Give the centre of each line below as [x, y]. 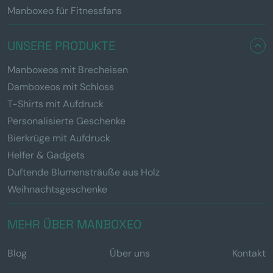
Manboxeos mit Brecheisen [68, 69]
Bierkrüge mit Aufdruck [59, 138]
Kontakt [249, 253]
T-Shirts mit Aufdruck [55, 104]
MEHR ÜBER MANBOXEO [74, 224]
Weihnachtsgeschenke [57, 189]
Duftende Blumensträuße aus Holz [83, 172]
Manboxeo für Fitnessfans [65, 10]
